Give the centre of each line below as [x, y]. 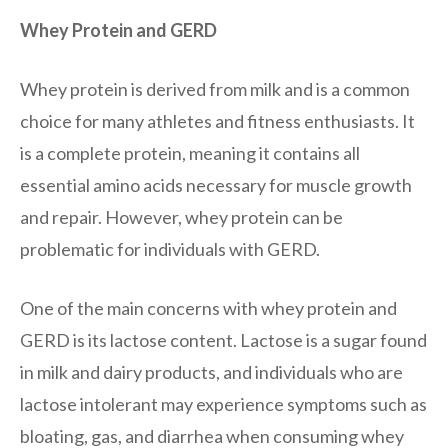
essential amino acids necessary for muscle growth [216, 184]
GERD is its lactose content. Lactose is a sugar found [223, 339]
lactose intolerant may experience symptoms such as [223, 403]
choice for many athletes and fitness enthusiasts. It [217, 120]
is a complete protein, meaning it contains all [190, 152]
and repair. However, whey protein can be [181, 216]
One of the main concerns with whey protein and [208, 307]
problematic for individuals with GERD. [170, 248]
